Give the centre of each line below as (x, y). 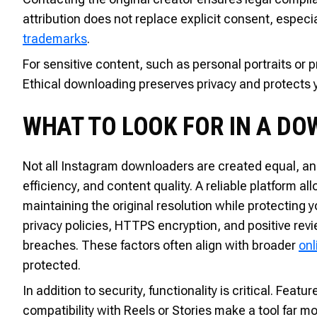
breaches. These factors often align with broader (161, 245)
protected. (52, 265)
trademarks (55, 38)
